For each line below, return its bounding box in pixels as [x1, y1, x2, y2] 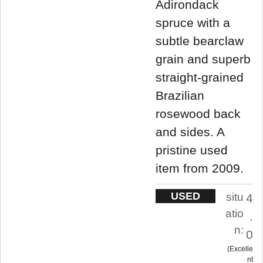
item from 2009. [156, 161, 244, 175]
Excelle [230, 244, 253, 253]
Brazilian [156, 88, 204, 102]
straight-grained [156, 70, 244, 84]
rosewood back [156, 106, 241, 120]
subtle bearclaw [156, 33, 244, 48]
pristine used [156, 143, 228, 157]
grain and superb [156, 52, 251, 66]
